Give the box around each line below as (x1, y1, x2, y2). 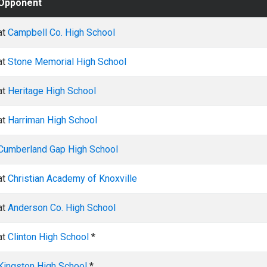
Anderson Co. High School (8, 202, 116, 213)
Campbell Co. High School (8, 27, 115, 38)
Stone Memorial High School (8, 56, 126, 67)
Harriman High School (8, 114, 97, 126)
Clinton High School (8, 231, 89, 243)
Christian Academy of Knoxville (8, 173, 137, 184)
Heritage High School (8, 85, 96, 97)
